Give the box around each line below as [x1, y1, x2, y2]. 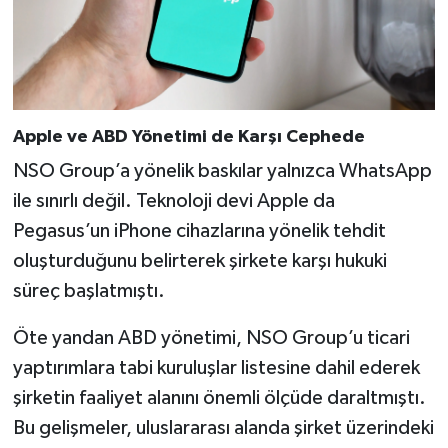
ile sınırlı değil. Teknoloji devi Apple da [12, 191, 335, 212]
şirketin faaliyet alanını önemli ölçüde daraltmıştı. [12, 388, 426, 409]
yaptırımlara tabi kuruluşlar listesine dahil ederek [12, 358, 420, 379]
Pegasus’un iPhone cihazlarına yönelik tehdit [12, 221, 386, 242]
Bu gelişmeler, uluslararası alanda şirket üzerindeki [12, 418, 434, 439]
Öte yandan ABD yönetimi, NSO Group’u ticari [12, 328, 410, 349]
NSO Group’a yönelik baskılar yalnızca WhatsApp [12, 161, 432, 182]
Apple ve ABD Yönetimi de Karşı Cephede [12, 127, 365, 146]
